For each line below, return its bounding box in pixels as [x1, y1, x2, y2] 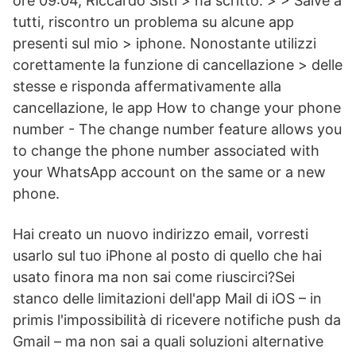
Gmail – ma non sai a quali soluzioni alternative [13, 333, 323, 350]
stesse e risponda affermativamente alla [13, 78, 281, 95]
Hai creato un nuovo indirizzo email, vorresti [13, 226, 308, 242]
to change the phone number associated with [13, 142, 319, 159]
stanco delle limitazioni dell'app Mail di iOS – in [13, 290, 322, 307]
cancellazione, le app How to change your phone [13, 99, 341, 116]
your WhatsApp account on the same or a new [13, 164, 326, 180]
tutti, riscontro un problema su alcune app [13, 14, 294, 30]
